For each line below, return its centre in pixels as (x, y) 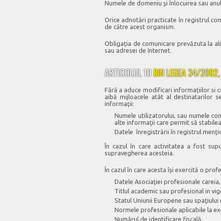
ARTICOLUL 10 (128, 73)
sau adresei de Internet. (138, 50)
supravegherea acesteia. (139, 153)
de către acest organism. (140, 27)
